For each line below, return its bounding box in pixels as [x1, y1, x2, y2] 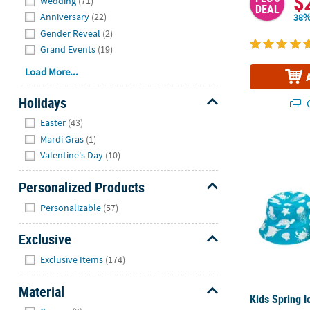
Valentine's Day [40, 149, 104, 162]
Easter [40, 116, 66, 129]
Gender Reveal [40, 26, 101, 39]
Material [18, 282, 64, 301]
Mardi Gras [40, 132, 84, 145]
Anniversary [40, 10, 90, 24]
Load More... [25, 65, 79, 79]
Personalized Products [18, 177, 145, 197]
